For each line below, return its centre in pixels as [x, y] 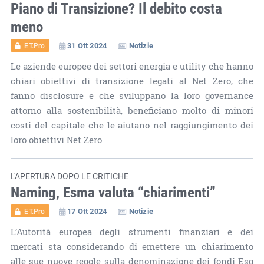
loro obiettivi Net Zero [56, 140]
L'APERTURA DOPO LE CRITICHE [69, 176]
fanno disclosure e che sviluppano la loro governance [132, 95]
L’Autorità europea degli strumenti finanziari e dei [132, 232]
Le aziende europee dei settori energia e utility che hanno [132, 66]
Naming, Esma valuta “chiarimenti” [113, 192]
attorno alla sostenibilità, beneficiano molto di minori [132, 110]
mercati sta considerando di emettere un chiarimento [132, 246]
